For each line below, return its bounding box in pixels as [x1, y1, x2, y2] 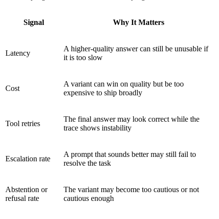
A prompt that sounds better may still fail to [64, 150, 196, 158]
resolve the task [64, 158, 111, 167]
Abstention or [5, 185, 47, 194]
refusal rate [5, 194, 39, 202]
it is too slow [64, 53, 103, 62]
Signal [23, 18, 44, 26]
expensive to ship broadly [64, 88, 142, 97]
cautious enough [64, 194, 114, 202]
